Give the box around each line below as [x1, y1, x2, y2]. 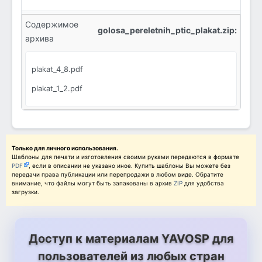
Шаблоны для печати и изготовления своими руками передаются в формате [12, 153, 239, 161]
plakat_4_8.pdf [32, 64, 83, 74]
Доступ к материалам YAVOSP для [28, 232, 234, 246]
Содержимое [25, 19, 78, 30]
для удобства [184, 180, 224, 187]
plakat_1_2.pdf [32, 84, 82, 94]
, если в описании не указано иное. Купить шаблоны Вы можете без [29, 162, 230, 170]
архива [25, 33, 54, 44]
